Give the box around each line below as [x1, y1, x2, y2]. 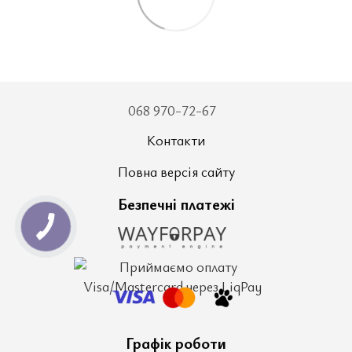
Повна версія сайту [117, 162, 235, 181]
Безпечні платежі [117, 193, 235, 215]
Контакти [147, 130, 205, 150]
